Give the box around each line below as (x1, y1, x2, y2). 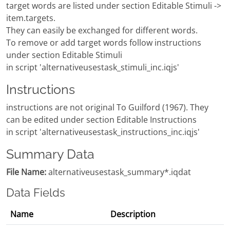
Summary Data (6, 146, 94, 162)
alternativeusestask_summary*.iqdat (46, 166, 191, 178)
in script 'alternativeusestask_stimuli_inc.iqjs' (6, 62, 179, 73)
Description (110, 208, 156, 220)
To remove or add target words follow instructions (6, 37, 201, 49)
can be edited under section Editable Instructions (6, 114, 197, 126)
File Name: (6, 166, 46, 178)
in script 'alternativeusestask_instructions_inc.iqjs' (6, 126, 200, 138)
